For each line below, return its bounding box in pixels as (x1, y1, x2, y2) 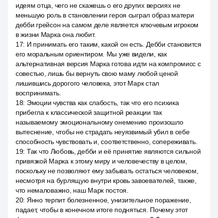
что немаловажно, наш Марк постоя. (16, 186, 128, 194)
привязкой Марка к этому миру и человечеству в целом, (16, 157, 187, 165)
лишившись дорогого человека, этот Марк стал (16, 79, 159, 87)
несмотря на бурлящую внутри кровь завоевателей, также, (16, 177, 197, 184)
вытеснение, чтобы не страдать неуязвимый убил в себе (16, 128, 190, 136)
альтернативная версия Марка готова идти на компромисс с (16, 60, 201, 68)
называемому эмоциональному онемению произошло (16, 118, 183, 126)
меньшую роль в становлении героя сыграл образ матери (16, 11, 194, 19)
